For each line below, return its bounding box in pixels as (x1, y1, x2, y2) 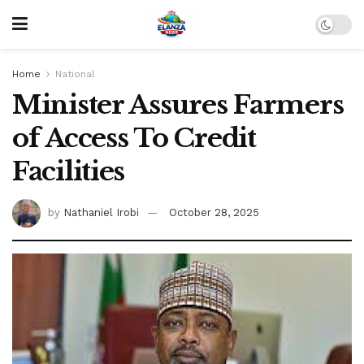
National (55, 68, 95, 80)
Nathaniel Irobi (63, 206, 139, 219)
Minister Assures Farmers (12, 89, 344, 121)
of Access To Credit (12, 122, 256, 154)
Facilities (12, 155, 125, 188)
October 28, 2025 (169, 206, 259, 219)
